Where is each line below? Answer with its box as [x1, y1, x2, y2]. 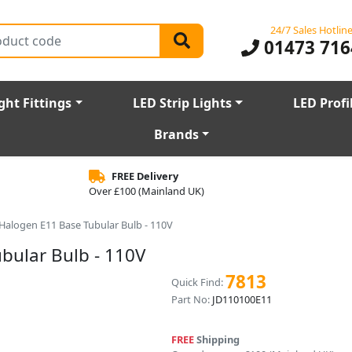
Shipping [193, 332, 240, 347]
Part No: [170, 292, 210, 307]
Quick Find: [170, 274, 223, 289]
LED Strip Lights [133, 94, 233, 112]
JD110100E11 [211, 292, 272, 307]
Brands [153, 126, 199, 144]
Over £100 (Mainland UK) [88, 184, 204, 199]
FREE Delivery [111, 169, 178, 184]
